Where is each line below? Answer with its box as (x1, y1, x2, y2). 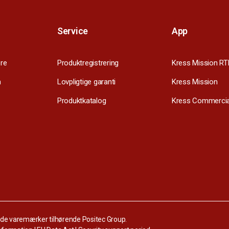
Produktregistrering (57, 58, 119, 68)
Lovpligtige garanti (57, 77, 116, 87)
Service (57, 26, 88, 37)
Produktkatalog (57, 96, 106, 106)
